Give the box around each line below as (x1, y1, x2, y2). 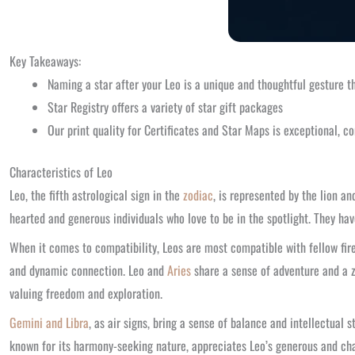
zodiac (183, 185, 213, 204)
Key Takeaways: (10, 52, 81, 71)
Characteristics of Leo (10, 162, 113, 181)
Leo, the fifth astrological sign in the (10, 185, 183, 204)
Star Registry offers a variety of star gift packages (48, 97, 283, 116)
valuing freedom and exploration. (10, 284, 162, 303)
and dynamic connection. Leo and (10, 261, 167, 280)
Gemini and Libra (10, 313, 89, 332)
